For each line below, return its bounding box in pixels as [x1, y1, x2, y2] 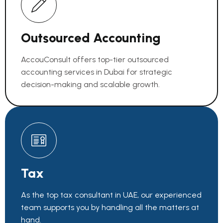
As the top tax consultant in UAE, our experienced [21, 190, 202, 200]
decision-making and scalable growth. [21, 80, 160, 89]
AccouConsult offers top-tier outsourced [21, 55, 169, 64]
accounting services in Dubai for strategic [21, 67, 172, 77]
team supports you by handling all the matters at [21, 203, 199, 212]
